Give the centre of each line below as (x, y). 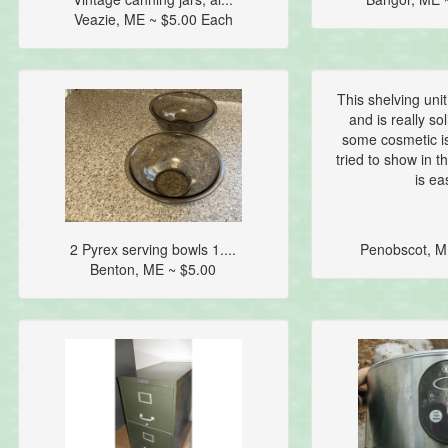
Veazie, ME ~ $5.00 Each (153, 19)
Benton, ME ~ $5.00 (153, 269)
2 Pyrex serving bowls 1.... (153, 249)
